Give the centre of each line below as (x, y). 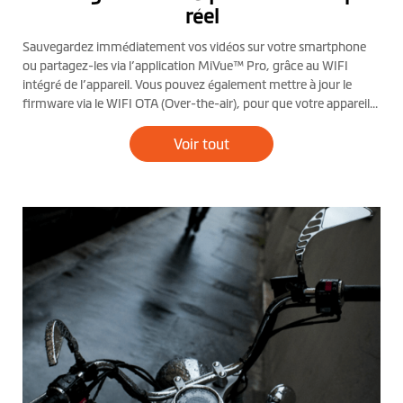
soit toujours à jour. (74, 122)
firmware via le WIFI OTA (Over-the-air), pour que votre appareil (196, 103)
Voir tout (201, 143)
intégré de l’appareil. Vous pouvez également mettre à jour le (187, 84)
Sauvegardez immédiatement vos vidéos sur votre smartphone (194, 46)
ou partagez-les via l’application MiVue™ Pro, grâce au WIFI (185, 65)
